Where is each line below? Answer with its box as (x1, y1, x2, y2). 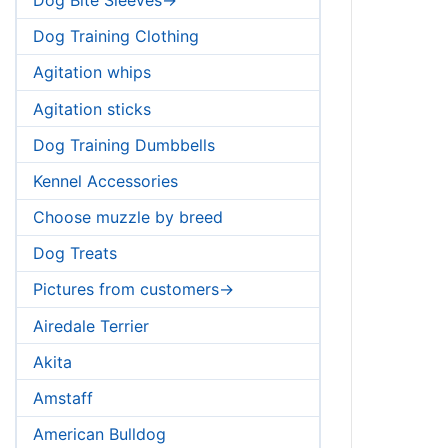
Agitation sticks (33, 98, 151, 119)
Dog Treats (33, 243, 117, 264)
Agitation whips (33, 62, 151, 83)
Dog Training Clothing (33, 26, 199, 47)
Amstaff (33, 388, 93, 409)
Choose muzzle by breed (33, 207, 223, 228)
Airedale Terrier (33, 315, 149, 336)
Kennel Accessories (33, 170, 178, 191)
